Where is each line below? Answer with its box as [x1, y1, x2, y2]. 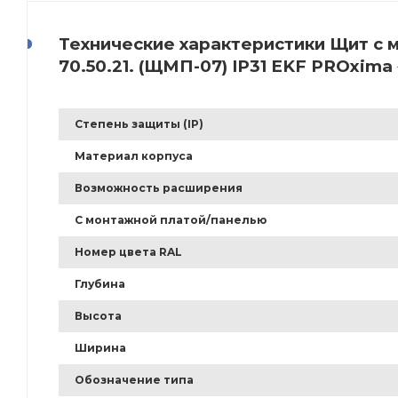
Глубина [75, 277, 125, 291]
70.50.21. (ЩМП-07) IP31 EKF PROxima [59, 56, 393, 77]
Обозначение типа [75, 373, 194, 387]
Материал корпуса [75, 149, 193, 163]
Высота [75, 309, 122, 323]
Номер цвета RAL [75, 245, 182, 259]
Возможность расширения [75, 181, 243, 195]
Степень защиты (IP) [75, 117, 203, 131]
